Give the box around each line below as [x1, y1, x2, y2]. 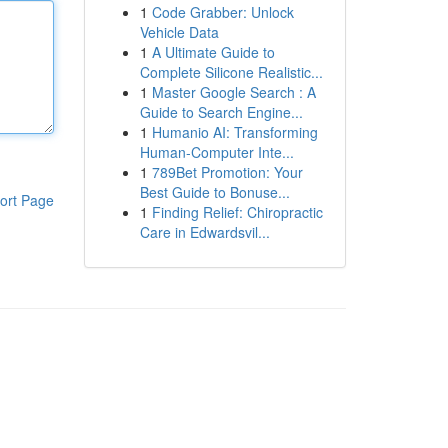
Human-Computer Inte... [139, 142, 294, 162]
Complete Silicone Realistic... [139, 62, 323, 82]
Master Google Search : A [151, 82, 316, 102]
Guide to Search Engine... [139, 102, 303, 122]
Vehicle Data [139, 22, 219, 42]
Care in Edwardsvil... [139, 222, 270, 242]
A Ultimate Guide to [151, 42, 275, 62]
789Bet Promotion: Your [151, 162, 303, 182]
